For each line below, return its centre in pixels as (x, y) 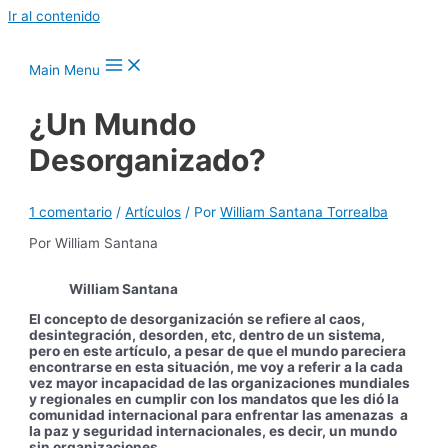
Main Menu (64, 70)
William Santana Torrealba (304, 211)
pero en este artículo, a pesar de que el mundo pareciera (218, 350)
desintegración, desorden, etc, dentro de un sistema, (207, 334)
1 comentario (71, 211)
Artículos (153, 211)
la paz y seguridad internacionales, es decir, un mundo (213, 430)
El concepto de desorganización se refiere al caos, (197, 318)
